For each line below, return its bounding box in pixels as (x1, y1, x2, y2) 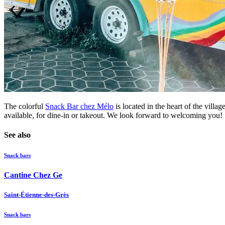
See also (4, 130, 31, 139)
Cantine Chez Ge (4, 170, 62, 179)
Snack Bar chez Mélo (45, 101, 114, 110)
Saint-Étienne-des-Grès (4, 191, 69, 199)
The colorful (4, 101, 45, 110)
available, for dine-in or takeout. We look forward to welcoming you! (4, 110, 222, 120)
